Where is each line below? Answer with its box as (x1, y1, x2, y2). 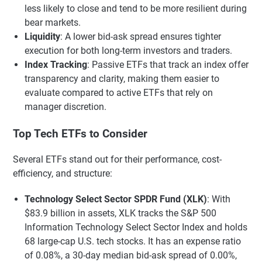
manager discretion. (25, 101, 106, 112)
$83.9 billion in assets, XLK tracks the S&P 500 (25, 208, 216, 219)
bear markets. (25, 16, 81, 28)
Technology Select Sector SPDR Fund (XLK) (25, 194, 207, 205)
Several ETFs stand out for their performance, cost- (13, 154, 222, 166)
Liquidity (25, 30, 60, 42)
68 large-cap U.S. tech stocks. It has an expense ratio (25, 236, 241, 247)
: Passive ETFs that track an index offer (87, 58, 249, 70)
